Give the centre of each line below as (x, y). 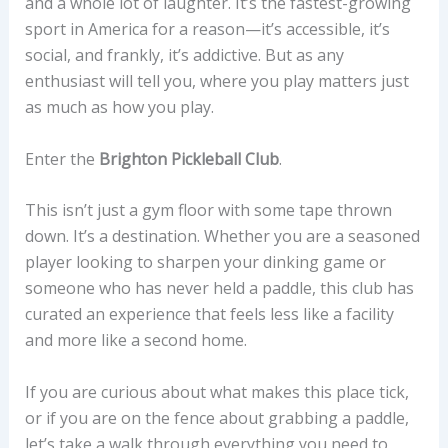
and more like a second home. (135, 340)
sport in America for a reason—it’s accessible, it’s (207, 29)
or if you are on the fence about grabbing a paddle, (216, 417)
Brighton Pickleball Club (188, 158)
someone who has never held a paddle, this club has (219, 288)
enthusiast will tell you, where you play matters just (216, 81)
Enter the (61, 158)
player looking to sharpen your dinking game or (205, 262)
